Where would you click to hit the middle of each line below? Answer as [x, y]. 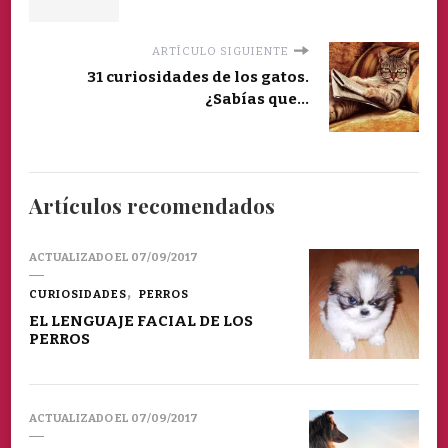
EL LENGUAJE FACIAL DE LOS [141, 320]
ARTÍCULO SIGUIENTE [220, 50]
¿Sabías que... [257, 98]
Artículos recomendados [152, 205]
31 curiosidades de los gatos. [198, 76]
